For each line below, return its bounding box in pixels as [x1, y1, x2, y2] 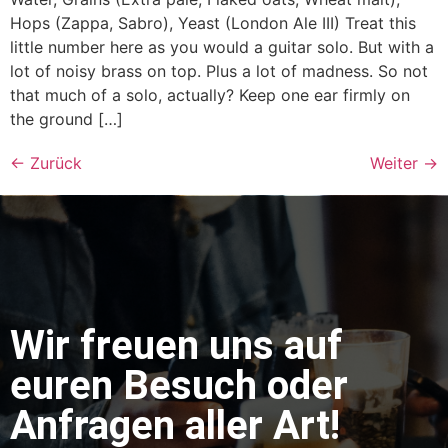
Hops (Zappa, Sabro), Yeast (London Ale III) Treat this [10, 12, 416, 33]
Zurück [25, 152, 82, 173]
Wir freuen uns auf [10, 321, 343, 369]
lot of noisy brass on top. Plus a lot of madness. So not [10, 60, 428, 81]
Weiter [370, 152, 423, 173]
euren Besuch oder [10, 361, 348, 409]
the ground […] [10, 108, 123, 129]
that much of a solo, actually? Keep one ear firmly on [10, 84, 410, 105]
